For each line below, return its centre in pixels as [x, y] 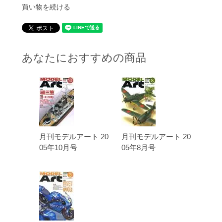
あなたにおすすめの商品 [84, 58]
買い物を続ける [46, 7]
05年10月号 [58, 148]
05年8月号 [138, 148]
